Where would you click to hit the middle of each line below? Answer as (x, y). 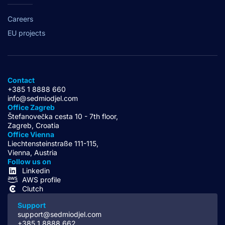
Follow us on (29, 162)
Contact (21, 80)
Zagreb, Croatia (33, 126)
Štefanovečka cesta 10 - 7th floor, (63, 117)
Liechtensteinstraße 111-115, (53, 144)
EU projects (26, 33)
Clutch (33, 189)
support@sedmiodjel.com (60, 214)
